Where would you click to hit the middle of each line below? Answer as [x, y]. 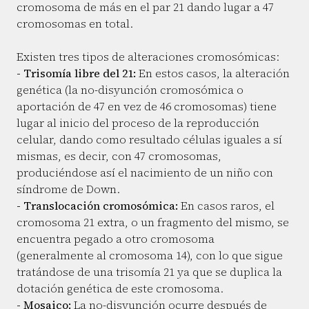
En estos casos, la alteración [213, 73]
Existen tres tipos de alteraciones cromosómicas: [148, 57]
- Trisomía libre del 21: [76, 73]
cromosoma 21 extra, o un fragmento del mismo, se [153, 222]
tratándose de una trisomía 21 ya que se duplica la [149, 272]
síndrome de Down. [68, 189]
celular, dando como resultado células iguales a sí [149, 140]
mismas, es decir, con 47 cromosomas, [119, 156]
